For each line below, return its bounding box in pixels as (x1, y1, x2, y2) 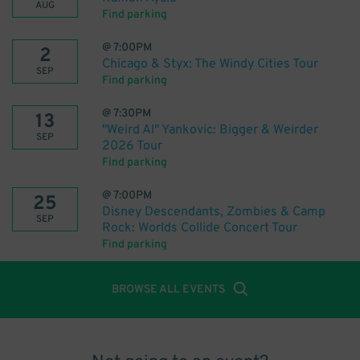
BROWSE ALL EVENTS (112, 283, 225, 297)
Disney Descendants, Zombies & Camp (102, 204, 325, 220)
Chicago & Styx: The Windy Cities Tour (102, 56, 318, 72)
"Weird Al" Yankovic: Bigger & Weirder (102, 122, 318, 138)
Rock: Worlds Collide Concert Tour (102, 220, 297, 236)
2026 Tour (102, 138, 162, 154)
